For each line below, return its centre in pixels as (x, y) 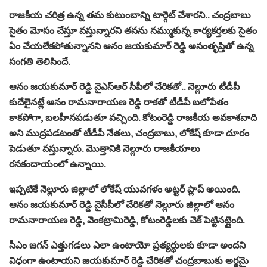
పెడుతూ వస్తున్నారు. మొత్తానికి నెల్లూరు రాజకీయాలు (105, 148)
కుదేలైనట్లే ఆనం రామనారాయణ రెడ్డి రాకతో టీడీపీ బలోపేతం (119, 102)
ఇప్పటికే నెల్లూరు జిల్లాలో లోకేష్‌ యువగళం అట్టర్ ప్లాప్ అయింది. (124, 189)
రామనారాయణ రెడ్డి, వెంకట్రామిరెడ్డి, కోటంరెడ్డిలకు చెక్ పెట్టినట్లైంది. (127, 220)
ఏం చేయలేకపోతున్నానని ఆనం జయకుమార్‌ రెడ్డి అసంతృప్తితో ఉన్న (131, 46)
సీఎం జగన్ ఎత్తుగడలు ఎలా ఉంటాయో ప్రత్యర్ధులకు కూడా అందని (127, 245)
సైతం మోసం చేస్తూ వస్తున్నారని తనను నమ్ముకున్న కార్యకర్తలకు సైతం (133, 30)
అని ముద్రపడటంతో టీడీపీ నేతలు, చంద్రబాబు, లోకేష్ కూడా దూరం (129, 133)
